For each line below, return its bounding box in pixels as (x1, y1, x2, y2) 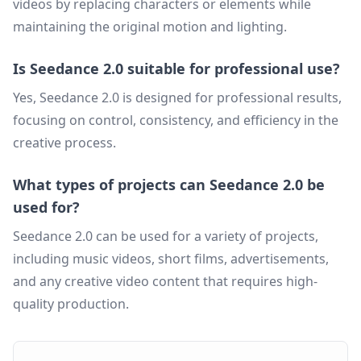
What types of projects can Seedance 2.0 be (13, 175, 325, 194)
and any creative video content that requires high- (13, 272, 317, 290)
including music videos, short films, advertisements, (13, 250, 329, 268)
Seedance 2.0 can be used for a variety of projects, (13, 227, 318, 245)
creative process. (13, 134, 116, 151)
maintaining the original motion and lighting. (13, 18, 287, 35)
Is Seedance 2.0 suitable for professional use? (13, 59, 340, 78)
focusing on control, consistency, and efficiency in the (13, 111, 338, 129)
